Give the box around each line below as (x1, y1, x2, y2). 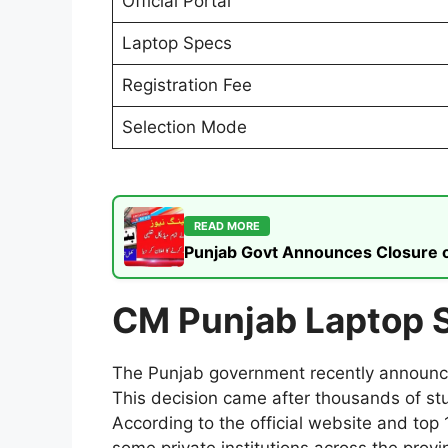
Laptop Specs (121, 33, 232, 54)
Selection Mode (121, 117, 247, 138)
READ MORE (194, 218, 260, 233)
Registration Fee (121, 75, 252, 96)
